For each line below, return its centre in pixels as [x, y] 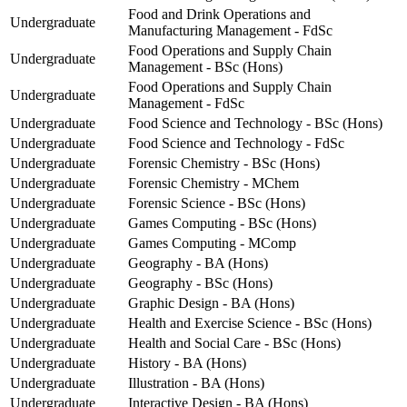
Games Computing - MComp [212, 243]
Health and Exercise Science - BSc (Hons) [250, 323]
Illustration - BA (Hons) [196, 383]
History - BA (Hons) [187, 363]
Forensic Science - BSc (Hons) [217, 203]
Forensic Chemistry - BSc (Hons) [224, 164]
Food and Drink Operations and [219, 15]
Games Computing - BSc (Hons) [222, 223]
